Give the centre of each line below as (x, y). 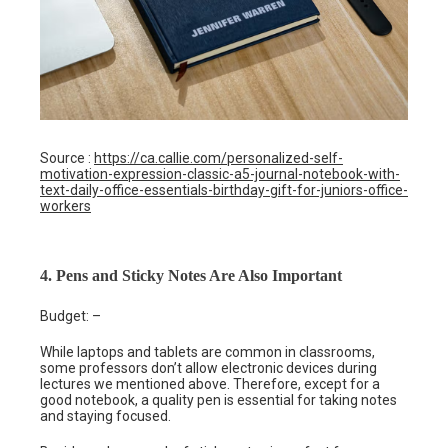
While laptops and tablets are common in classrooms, (207, 351)
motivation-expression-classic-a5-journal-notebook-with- (220, 173)
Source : (67, 157)
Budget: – (70, 315)
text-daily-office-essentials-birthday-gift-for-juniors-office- (224, 189)
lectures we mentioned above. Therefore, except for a (210, 383)
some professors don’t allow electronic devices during (208, 367)
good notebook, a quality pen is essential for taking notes (218, 399)
